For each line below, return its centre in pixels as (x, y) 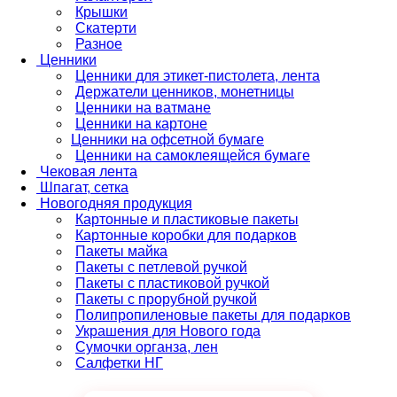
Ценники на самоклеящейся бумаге (193, 156)
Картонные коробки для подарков (186, 236)
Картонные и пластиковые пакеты (187, 220)
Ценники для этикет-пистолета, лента (198, 76)
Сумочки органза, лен (147, 347)
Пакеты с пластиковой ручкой (172, 284)
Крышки (101, 12)
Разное (99, 44)
